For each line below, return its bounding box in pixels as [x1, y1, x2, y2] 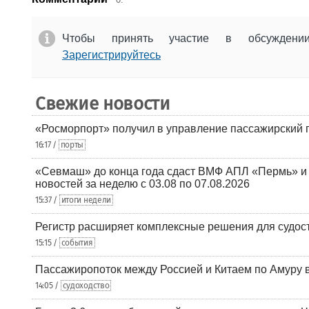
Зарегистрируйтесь [62, 48, 161, 61]
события [61, 237, 93, 248]
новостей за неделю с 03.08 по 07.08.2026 [35, 177, 250, 190]
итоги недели [61, 195, 112, 205]
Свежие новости [35, 92, 170, 114]
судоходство [62, 280, 110, 290]
